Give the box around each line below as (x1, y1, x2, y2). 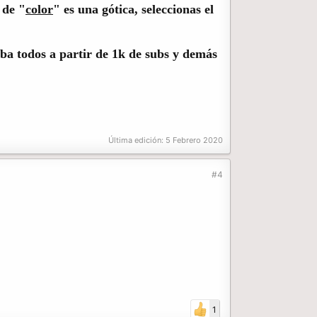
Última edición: (108, 135, 166, 146)
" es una (53, 1, 102, 16)
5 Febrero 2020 (166, 135, 223, 146)
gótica (102, 1, 134, 16)
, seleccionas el (134, 1, 214, 16)
